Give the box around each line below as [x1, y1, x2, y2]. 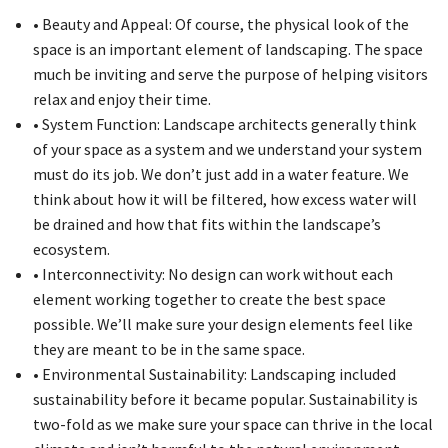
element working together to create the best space [32, 289, 386, 309]
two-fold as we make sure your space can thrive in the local [32, 414, 433, 434]
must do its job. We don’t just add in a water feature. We [32, 164, 409, 184]
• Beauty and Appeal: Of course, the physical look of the [32, 14, 409, 34]
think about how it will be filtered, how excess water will [32, 189, 417, 209]
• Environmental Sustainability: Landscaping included [32, 364, 396, 384]
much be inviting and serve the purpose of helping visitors [32, 64, 428, 84]
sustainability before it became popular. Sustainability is [32, 389, 418, 409]
